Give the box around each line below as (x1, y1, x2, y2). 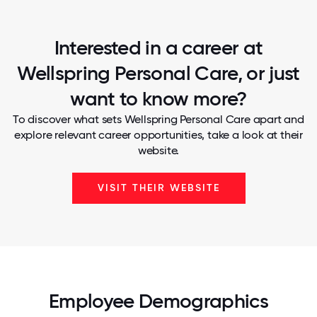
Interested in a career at (54, 36, 263, 59)
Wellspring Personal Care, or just (17, 62, 300, 85)
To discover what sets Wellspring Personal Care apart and (13, 113, 304, 126)
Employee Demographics (48, 289, 269, 313)
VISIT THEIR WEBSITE (97, 182, 220, 194)
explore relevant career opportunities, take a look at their (13, 128, 304, 142)
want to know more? (70, 87, 247, 110)
